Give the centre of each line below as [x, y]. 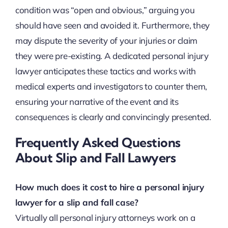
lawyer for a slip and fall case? [77, 202]
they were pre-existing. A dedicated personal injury [112, 56]
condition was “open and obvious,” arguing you [105, 10]
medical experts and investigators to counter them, [111, 87]
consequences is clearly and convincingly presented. [113, 117]
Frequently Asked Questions [98, 142]
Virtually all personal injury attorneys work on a [105, 217]
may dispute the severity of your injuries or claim [106, 41]
